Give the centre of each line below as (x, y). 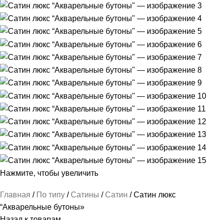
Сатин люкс (155, 194)
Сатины (86, 194)
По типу (52, 194)
